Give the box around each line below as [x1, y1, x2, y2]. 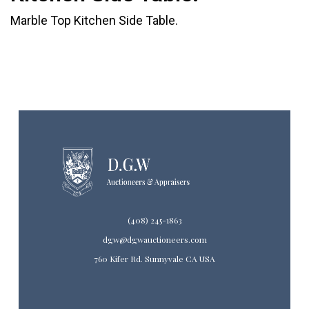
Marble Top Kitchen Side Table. [10, 12, 178, 28]
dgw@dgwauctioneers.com [102, 233, 207, 245]
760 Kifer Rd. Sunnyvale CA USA [94, 252, 215, 264]
